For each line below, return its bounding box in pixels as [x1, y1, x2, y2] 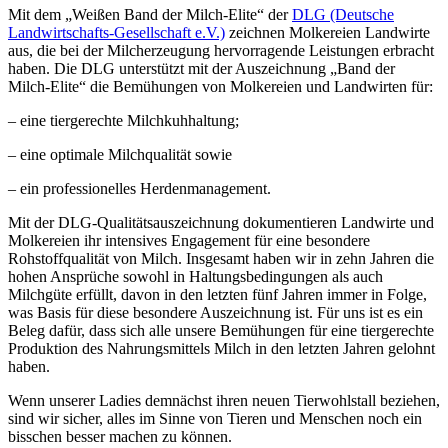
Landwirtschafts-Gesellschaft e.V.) [8, 23, 225, 41]
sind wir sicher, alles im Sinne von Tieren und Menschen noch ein [8, 409, 422, 427]
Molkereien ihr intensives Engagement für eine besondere [8, 231, 370, 249]
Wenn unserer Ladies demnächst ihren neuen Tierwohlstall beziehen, [8, 391, 440, 409]
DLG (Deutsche [292, 5, 394, 23]
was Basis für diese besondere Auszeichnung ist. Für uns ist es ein [8, 303, 423, 321]
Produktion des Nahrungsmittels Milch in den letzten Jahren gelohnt [8, 339, 435, 357]
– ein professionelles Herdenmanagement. [8, 179, 271, 197]
